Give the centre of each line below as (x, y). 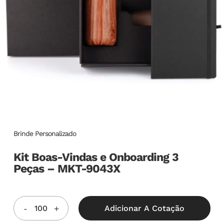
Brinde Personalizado (44, 133)
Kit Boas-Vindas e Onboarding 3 (96, 157)
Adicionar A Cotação (144, 208)
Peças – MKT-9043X (66, 169)
